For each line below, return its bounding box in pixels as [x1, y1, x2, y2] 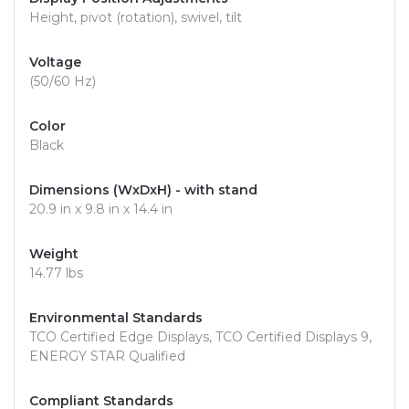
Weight [29, 246, 79, 263]
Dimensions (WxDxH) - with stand [29, 182, 257, 199]
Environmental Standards [29, 309, 203, 327]
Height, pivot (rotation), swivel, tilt [29, 9, 242, 26]
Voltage [29, 54, 81, 71]
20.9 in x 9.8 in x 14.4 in [29, 201, 173, 218]
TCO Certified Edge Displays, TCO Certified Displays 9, [29, 329, 372, 346]
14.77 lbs [29, 265, 83, 282]
